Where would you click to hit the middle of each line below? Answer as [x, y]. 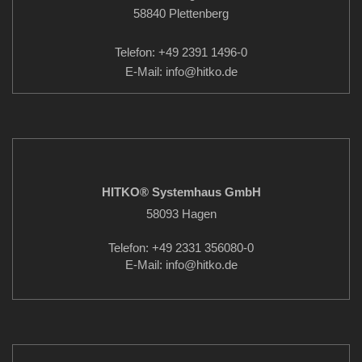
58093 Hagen [181, 214]
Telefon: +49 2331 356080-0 [181, 248]
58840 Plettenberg [181, 13]
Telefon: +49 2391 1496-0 [181, 52]
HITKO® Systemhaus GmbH [181, 192]
